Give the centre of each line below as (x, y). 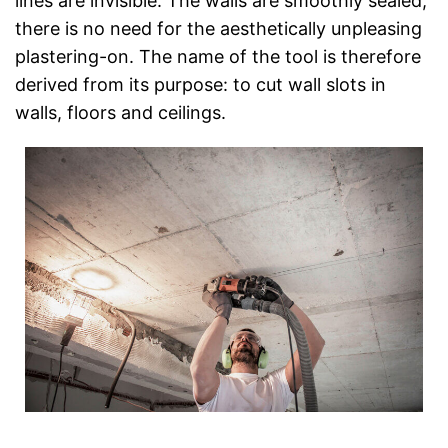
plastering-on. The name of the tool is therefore (218, 56)
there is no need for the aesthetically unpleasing (218, 28)
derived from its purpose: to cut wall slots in (200, 84)
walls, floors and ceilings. (120, 112)
